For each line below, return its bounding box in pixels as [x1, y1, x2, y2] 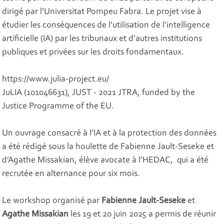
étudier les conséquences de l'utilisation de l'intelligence [2, 21, 210, 30]
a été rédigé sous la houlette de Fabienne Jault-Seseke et [2, 142, 214, 152]
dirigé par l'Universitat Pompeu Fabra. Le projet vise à [2, 7, 202, 17]
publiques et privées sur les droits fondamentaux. [2, 48, 184, 57]
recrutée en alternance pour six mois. [2, 169, 140, 179]
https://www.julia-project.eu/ [2, 75, 109, 84]
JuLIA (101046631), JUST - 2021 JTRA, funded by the [2, 88, 195, 98]
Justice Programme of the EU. [2, 102, 114, 111]
